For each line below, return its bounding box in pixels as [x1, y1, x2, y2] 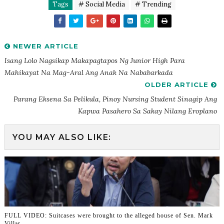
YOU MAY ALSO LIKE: [12, 132, 111, 142]
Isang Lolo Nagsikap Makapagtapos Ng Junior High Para [4, 55, 185, 65]
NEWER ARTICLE [10, 41, 78, 50]
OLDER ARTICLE [144, 80, 211, 88]
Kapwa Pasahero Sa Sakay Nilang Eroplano [78, 106, 217, 115]
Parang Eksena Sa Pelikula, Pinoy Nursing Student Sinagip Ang [13, 94, 217, 103]
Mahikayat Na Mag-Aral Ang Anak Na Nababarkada [4, 67, 173, 77]
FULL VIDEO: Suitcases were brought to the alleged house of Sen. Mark [4, 212, 213, 219]
